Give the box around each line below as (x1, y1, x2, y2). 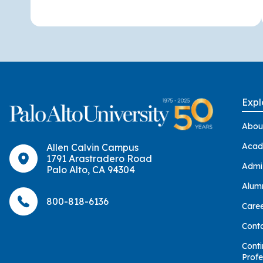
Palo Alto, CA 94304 (46, 163, 135, 176)
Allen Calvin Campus (46, 141, 139, 153)
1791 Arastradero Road (46, 152, 152, 164)
